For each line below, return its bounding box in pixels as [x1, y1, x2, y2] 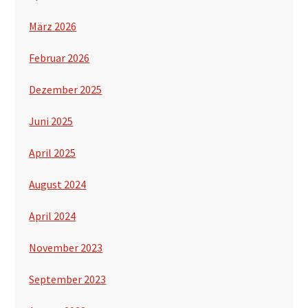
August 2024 [29, 177, 87, 191]
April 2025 [29, 145, 76, 159]
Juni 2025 [29, 113, 74, 128]
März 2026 [29, 19, 77, 33]
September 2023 [29, 272, 107, 286]
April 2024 [29, 208, 76, 223]
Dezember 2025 [29, 82, 102, 96]
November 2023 [29, 240, 103, 254]
